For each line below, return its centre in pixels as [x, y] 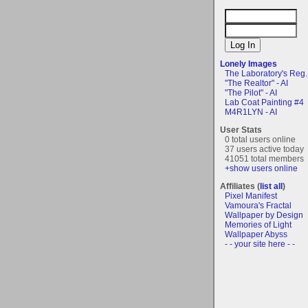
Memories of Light [258, 224]
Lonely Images [249, 64]
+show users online [261, 168]
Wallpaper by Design [264, 215]
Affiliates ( [240, 186]
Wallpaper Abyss [256, 234]
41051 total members [264, 158]
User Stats [241, 130]
